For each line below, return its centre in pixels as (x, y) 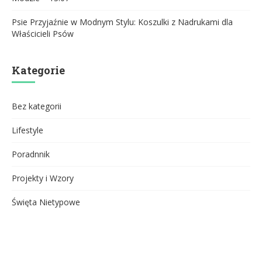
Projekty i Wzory (43, 178)
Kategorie (38, 70)
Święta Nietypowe (46, 202)
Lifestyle (27, 130)
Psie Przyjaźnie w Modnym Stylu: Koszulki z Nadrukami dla (122, 22)
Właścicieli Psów (43, 34)
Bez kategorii (37, 106)
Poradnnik (31, 154)
